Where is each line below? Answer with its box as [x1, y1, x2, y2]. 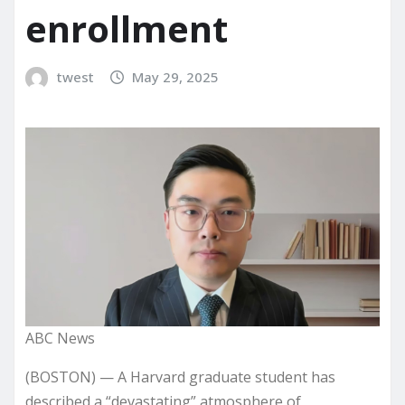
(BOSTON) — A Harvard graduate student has [25, 367, 335, 387]
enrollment [25, 4, 228, 54]
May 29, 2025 [132, 68, 220, 87]
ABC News [25, 328, 95, 348]
